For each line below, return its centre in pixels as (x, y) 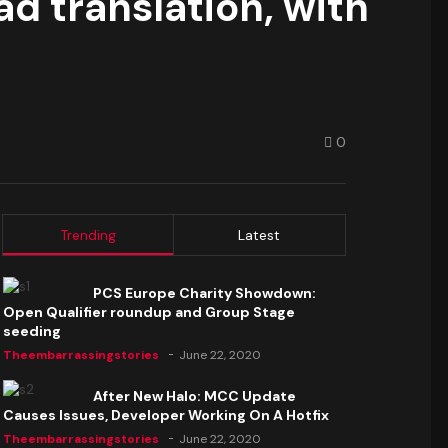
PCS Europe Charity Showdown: (204, 293)
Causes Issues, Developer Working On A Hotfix (165, 415)
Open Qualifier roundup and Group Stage (148, 312)
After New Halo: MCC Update (194, 396)
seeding (31, 331)
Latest (259, 235)
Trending (87, 235)
